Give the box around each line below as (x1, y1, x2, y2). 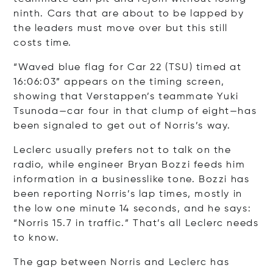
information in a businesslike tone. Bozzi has (13, 175, 250, 185)
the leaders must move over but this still (13, 24, 228, 34)
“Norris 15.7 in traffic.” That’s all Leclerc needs (13, 219, 259, 229)
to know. (13, 233, 60, 244)
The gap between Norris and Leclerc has (13, 258, 230, 268)
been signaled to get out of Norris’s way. (13, 121, 231, 132)
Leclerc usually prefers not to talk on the (13, 146, 232, 156)
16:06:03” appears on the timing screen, (13, 77, 225, 88)
